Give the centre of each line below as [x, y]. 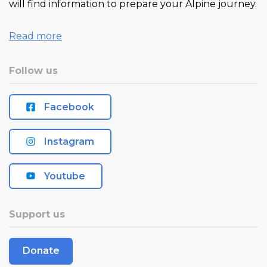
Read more [35, 36]
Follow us [33, 70]
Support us [37, 214]
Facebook [69, 107]
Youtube [65, 176]
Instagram [69, 141]
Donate [41, 251]
